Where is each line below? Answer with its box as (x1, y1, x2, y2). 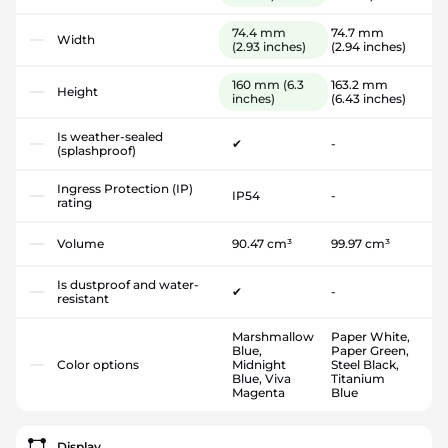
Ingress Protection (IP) (57, 181, 193, 197)
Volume (57, 236, 104, 252)
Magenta (232, 385, 285, 401)
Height (57, 84, 98, 100)
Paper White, (330, 329, 410, 345)
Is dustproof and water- (57, 277, 199, 293)
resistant (57, 291, 109, 307)
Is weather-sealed (57, 129, 163, 145)
